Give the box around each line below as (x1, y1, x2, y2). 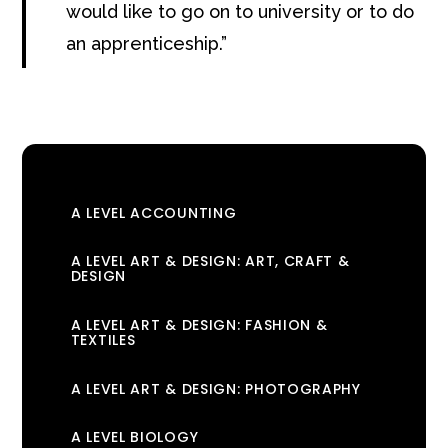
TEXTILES (70, 330, 136, 350)
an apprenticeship (66, 33, 220, 55)
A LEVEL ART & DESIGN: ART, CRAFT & (70, 251, 350, 272)
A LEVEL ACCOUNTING (70, 202, 237, 223)
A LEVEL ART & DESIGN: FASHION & (70, 315, 328, 335)
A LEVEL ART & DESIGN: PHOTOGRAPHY (70, 378, 361, 399)
